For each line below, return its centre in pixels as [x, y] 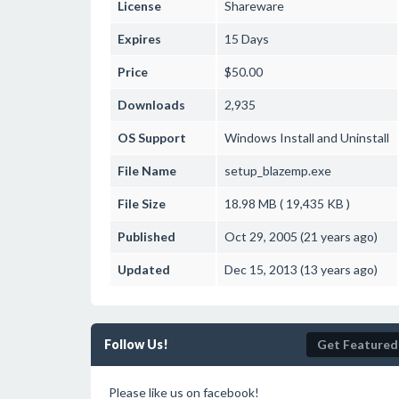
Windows [251, 138]
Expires [139, 39]
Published [147, 236]
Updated [144, 269]
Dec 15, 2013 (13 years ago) [301, 269]
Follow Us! [136, 344]
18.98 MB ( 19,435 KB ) [287, 204]
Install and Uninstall [333, 138]
